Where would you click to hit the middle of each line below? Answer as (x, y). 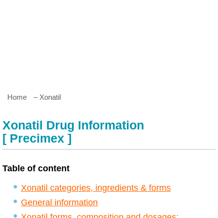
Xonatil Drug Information (73, 125)
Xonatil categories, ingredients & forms (96, 188)
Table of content (36, 168)
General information (59, 202)
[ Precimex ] (37, 138)
